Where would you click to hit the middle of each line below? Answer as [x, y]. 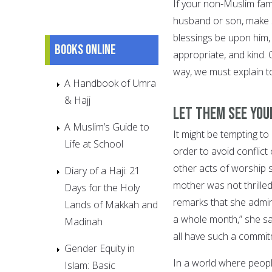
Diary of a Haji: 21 [102, 170]
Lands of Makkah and [111, 204]
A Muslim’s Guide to [107, 127]
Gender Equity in [100, 248]
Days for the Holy [102, 187]
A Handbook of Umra [110, 83]
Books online [85, 49]
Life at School [94, 144]
